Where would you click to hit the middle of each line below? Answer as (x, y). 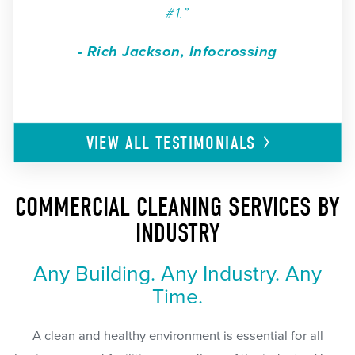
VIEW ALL (121, 143)
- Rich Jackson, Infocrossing (177, 52)
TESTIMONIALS (206, 143)
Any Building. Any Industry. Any (177, 274)
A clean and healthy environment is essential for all (177, 336)
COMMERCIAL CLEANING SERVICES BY (177, 208)
